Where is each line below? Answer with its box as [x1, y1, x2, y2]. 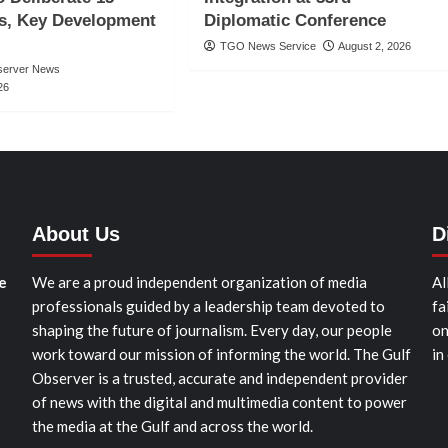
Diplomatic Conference [203, 10, 386, 30]
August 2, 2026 [337, 39, 411, 52]
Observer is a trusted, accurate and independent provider [31, 368, 408, 387]
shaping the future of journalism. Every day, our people [31, 320, 392, 339]
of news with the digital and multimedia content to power [31, 392, 407, 411]
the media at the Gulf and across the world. [31, 416, 313, 435]
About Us [31, 222, 120, 245]
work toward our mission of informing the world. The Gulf [31, 344, 411, 363]
